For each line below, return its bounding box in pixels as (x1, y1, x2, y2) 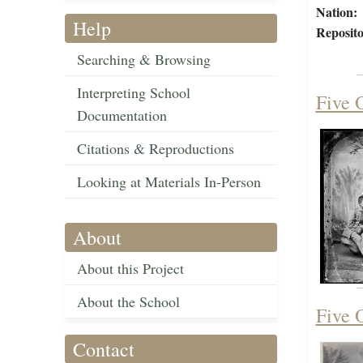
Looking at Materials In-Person (77, 172, 261, 192)
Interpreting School (77, 83, 190, 103)
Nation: (315, 2, 357, 22)
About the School (77, 292, 180, 312)
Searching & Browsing (77, 49, 211, 70)
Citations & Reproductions (77, 139, 234, 159)
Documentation (77, 105, 167, 126)
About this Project (77, 258, 184, 279)
